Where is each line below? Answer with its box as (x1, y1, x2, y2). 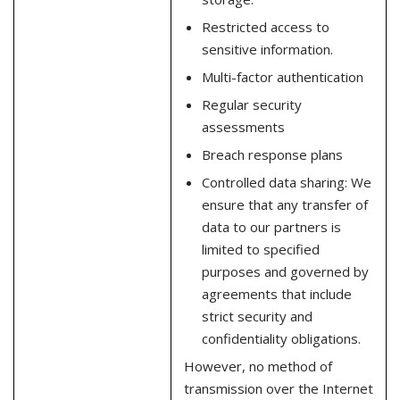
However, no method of (183, 356, 332, 375)
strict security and (201, 306, 312, 325)
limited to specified (201, 239, 320, 258)
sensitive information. (201, 39, 333, 58)
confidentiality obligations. (201, 329, 361, 347)
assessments (201, 117, 285, 136)
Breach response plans (201, 145, 343, 163)
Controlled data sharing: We (201, 172, 371, 191)
